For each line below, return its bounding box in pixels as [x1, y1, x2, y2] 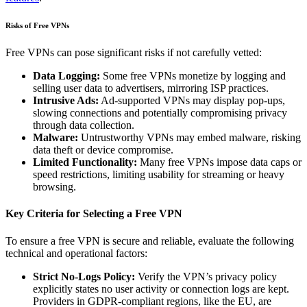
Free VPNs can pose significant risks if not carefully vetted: [5, 47, 262, 59]
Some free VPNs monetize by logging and [100, 70, 286, 82]
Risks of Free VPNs [5, 21, 69, 30]
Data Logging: [33, 70, 100, 82]
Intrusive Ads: [33, 95, 99, 107]
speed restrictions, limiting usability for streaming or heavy [33, 169, 284, 181]
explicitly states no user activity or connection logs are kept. [33, 282, 289, 295]
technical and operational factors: [5, 247, 147, 259]
